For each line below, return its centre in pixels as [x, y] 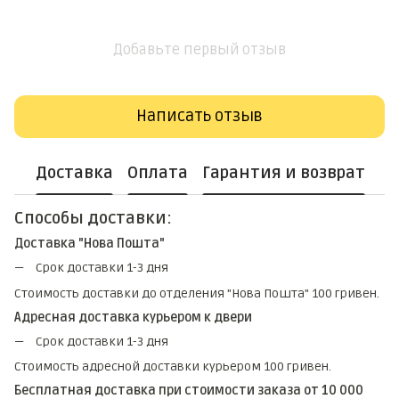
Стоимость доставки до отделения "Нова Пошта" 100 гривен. [197, 293]
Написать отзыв [199, 116]
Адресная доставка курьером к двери [133, 317]
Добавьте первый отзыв [199, 49]
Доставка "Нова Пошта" [90, 244]
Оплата [158, 173]
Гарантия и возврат [284, 173]
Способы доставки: [93, 218]
